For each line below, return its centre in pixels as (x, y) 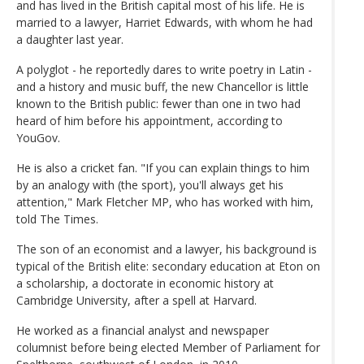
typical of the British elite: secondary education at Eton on (168, 266)
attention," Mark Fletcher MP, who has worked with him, (165, 201)
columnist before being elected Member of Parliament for (168, 347)
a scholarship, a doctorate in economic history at (145, 283)
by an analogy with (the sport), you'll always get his (150, 184)
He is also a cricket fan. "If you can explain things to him (163, 167)
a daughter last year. (70, 39)
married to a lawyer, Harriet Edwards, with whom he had (165, 22)
